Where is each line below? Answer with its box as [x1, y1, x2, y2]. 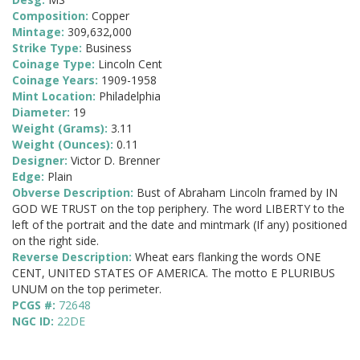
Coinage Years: [12, 72, 101, 88]
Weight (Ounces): [12, 137, 117, 153]
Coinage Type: [12, 56, 98, 72]
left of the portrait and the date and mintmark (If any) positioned [12, 217, 347, 233]
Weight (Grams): [12, 121, 111, 137]
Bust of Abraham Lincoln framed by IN [137, 185, 337, 201]
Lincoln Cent [98, 56, 162, 72]
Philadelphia [99, 88, 161, 104]
